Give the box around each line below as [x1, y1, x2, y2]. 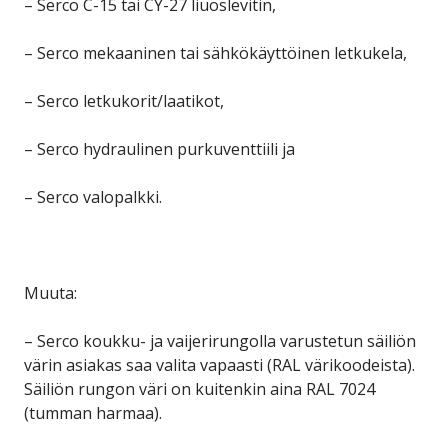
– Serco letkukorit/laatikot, [24, 90, 224, 113]
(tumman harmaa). [24, 402, 162, 425]
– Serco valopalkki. [24, 186, 162, 209]
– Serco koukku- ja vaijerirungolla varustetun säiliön [24, 330, 416, 353]
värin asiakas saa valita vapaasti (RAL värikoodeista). [24, 354, 415, 377]
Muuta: [24, 282, 77, 305]
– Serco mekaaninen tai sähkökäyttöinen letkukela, [24, 42, 407, 65]
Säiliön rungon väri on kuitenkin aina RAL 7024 [24, 378, 375, 401]
